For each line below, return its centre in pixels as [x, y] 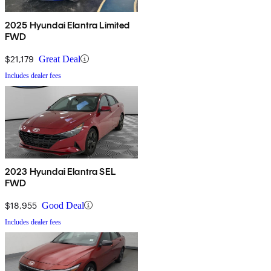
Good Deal [63, 205]
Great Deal [60, 59]
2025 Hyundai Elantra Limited [67, 25]
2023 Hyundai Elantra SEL [60, 171]
